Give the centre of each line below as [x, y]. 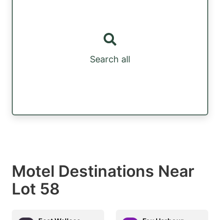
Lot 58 [36, 189]
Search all [110, 59]
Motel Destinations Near [103, 171]
